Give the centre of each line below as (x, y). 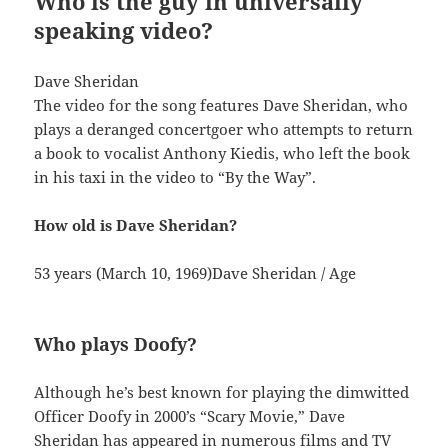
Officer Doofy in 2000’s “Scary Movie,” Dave (190, 416)
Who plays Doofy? (116, 344)
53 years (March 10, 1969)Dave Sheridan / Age (195, 273)
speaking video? (124, 30)
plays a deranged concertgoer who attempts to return (224, 129)
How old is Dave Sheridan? (136, 225)
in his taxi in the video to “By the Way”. (175, 177)
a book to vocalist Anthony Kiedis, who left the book (222, 153)
